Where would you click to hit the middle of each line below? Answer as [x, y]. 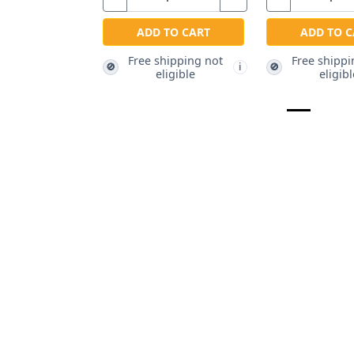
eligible [176, 74]
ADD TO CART [173, 32]
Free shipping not [176, 61]
